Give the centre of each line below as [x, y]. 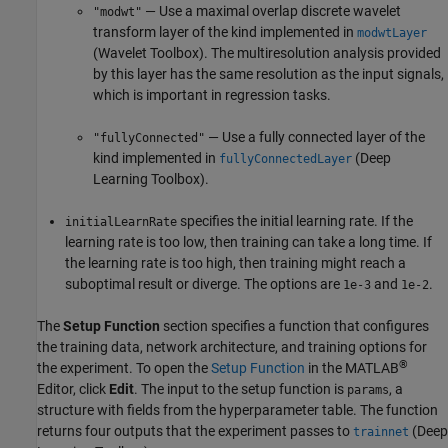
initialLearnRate [121, 221]
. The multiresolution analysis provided [322, 52]
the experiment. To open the [124, 367]
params [368, 389]
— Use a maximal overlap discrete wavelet [271, 10]
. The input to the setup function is [240, 388]
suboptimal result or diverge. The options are [204, 283]
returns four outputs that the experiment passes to [195, 430]
